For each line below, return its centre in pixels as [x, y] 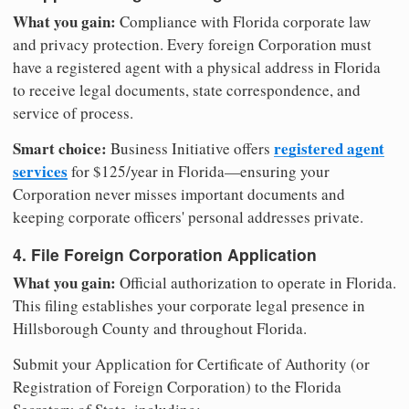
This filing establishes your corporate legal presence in [189, 306]
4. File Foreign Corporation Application [165, 254]
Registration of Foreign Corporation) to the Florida [177, 387]
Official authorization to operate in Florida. [256, 283]
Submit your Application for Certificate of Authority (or [191, 364]
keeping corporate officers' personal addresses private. [188, 217]
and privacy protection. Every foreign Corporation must [192, 45]
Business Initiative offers [190, 149]
